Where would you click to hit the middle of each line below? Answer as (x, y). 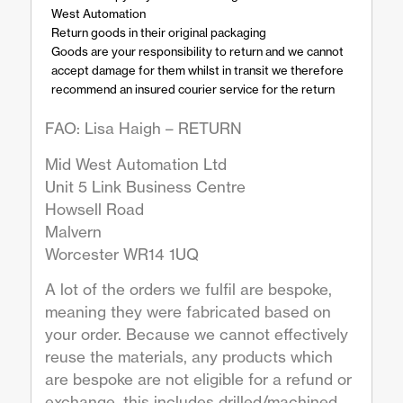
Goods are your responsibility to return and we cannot (197, 52)
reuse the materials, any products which (188, 357)
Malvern (73, 231)
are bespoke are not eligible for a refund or (198, 380)
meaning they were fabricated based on (188, 312)
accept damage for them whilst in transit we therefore (197, 71)
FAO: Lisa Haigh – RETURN (143, 129)
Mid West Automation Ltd (135, 164)
